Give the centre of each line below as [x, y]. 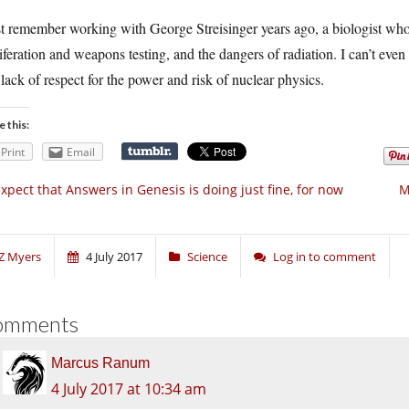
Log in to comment [325, 257]
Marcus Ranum [100, 363]
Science [207, 257]
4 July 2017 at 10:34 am [129, 389]
